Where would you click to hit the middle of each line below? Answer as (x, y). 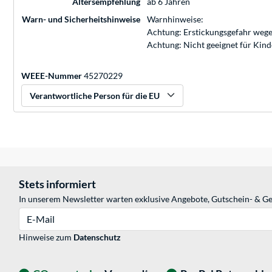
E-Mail (31, 214)
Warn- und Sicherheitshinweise (81, 19)
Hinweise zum (46, 237)
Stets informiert (57, 184)
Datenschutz (97, 237)
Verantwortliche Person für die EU (95, 96)
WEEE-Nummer (52, 76)
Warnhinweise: (175, 19)
